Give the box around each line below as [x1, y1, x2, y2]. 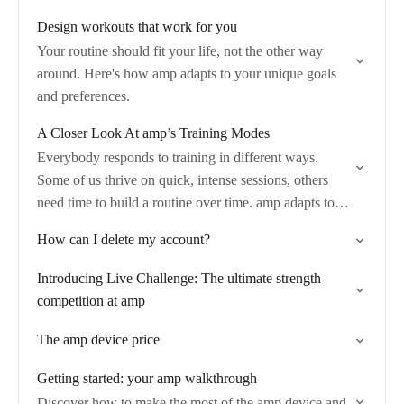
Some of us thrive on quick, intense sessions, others [37, 172, 328, 188]
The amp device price [37, 332, 160, 347]
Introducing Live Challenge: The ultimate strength [37, 271, 321, 286]
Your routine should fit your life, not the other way [37, 43, 323, 59]
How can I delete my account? [37, 232, 210, 247]
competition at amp [37, 293, 145, 308]
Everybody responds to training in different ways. [37, 150, 318, 165]
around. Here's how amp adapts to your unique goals [37, 66, 336, 81]
